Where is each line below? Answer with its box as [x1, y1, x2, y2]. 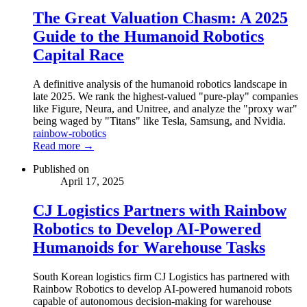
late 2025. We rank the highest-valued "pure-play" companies [33, 90, 298, 102]
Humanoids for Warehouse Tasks [33, 238, 265, 256]
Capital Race [33, 45, 124, 64]
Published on [33, 162, 89, 175]
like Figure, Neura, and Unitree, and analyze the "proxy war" [33, 102, 297, 114]
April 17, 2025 [60, 175, 124, 187]
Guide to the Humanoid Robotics [33, 27, 264, 45]
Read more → [33, 139, 94, 151]
